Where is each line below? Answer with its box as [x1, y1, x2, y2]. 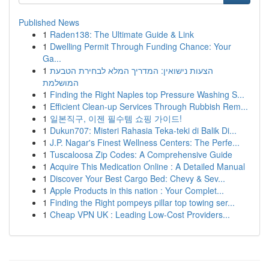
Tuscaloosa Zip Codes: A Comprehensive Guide [50, 148, 232, 160]
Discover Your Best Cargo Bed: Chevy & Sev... [50, 172, 225, 184]
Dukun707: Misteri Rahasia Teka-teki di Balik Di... [50, 124, 237, 136]
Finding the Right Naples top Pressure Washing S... [50, 88, 244, 100]
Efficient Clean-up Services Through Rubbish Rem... [50, 100, 248, 112]
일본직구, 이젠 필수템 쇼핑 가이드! [50, 112, 182, 124]
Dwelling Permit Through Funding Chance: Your [50, 40, 231, 52]
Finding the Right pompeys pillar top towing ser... [50, 196, 235, 208]
